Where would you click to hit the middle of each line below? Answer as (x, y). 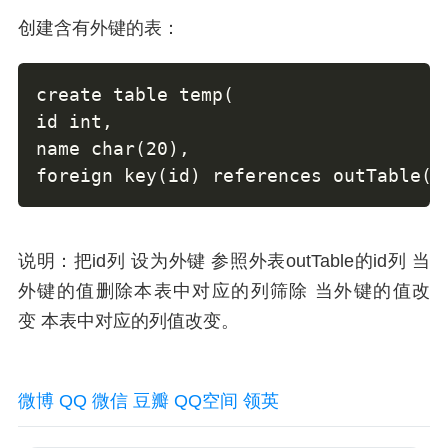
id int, (80, 121)
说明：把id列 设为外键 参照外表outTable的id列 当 (224, 261)
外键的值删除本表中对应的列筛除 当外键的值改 (224, 291)
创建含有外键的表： (99, 28)
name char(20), (118, 148)
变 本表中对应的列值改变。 (224, 321)
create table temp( (140, 94)
